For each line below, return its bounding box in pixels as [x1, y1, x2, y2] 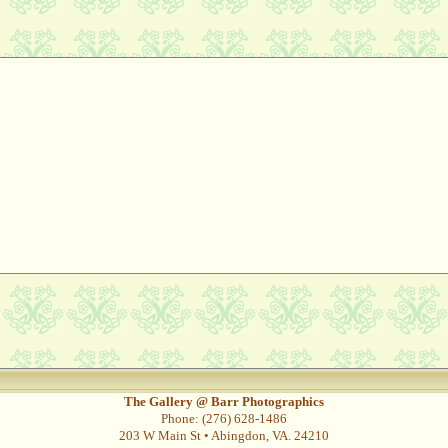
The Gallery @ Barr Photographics [124, 394, 324, 409]
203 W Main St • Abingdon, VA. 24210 [119, 428, 329, 443]
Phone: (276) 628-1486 [161, 411, 287, 426]
